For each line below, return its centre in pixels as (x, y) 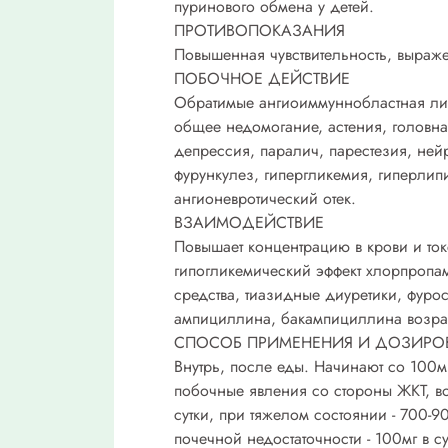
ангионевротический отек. (265, 198)
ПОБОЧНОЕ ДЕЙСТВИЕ (262, 78)
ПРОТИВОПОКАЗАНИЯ (259, 30)
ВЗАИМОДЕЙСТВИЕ (249, 222)
